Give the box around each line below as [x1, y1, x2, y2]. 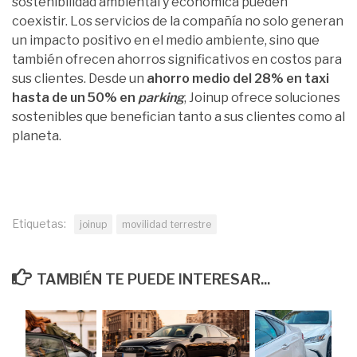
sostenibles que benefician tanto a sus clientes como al [12, 109, 345, 125]
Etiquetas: [12, 217, 66, 231]
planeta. [12, 128, 61, 144]
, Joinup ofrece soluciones [184, 90, 340, 106]
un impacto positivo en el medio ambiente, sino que [12, 33, 320, 49]
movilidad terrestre [122, 218, 211, 231]
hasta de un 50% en [12, 90, 138, 106]
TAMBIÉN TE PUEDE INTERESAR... [36, 271, 270, 288]
